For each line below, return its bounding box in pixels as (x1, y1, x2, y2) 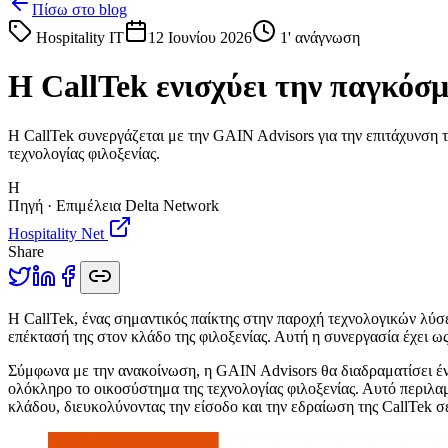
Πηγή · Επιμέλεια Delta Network (8, 196, 219, 214)
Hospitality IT (36, 29, 124, 46)
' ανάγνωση (288, 29, 360, 46)
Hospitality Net (8, 224, 104, 242)
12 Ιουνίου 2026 (148, 29, 252, 46)
